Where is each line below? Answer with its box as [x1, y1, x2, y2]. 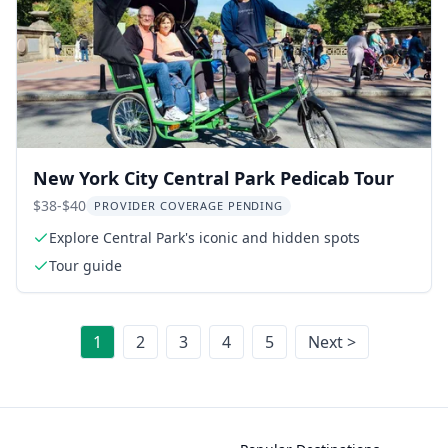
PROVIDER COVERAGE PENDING [94, 198, 283, 213]
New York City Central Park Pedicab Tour [33, 166, 394, 190]
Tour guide [49, 256, 122, 275]
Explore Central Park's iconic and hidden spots [49, 228, 360, 247]
